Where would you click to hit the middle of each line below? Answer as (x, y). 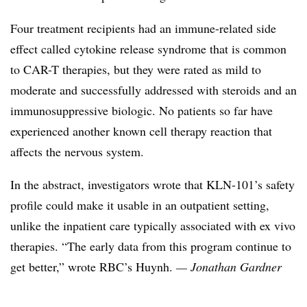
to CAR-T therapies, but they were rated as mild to (136, 70)
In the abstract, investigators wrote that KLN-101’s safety (152, 185)
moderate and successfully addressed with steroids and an (153, 90)
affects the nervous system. (77, 152)
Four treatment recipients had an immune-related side (143, 28)
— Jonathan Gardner (229, 267)
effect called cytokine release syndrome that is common (148, 49)
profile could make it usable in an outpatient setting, (140, 205)
